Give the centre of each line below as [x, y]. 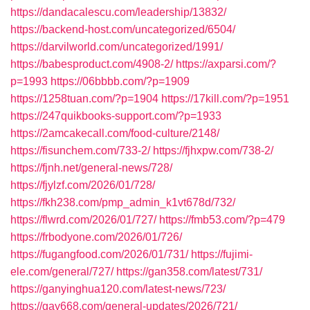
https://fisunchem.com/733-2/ [80, 151]
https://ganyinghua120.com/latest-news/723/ [118, 289]
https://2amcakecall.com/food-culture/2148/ [115, 133]
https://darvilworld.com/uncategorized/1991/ [117, 47]
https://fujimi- [222, 254]
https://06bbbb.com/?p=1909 [120, 81]
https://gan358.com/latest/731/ [189, 272]
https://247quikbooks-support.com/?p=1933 [116, 116]
